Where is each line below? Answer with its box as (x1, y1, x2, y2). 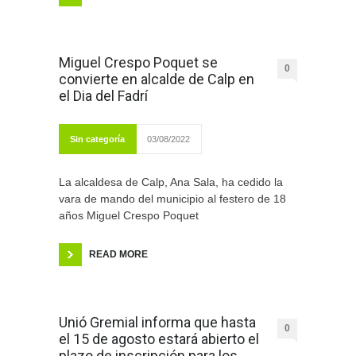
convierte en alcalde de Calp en (59, 71, 254, 88)
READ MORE (89, 249, 148, 261)
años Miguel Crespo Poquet (59, 209, 199, 222)
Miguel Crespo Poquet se (59, 54, 218, 72)
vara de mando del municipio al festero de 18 (59, 192, 286, 206)
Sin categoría (70, 134, 125, 145)
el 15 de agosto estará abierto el (59, 331, 259, 348)
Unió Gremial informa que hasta (59, 314, 256, 331)
